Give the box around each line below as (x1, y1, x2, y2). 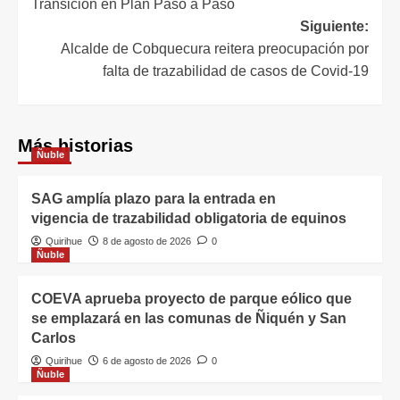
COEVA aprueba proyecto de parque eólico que (31, 290, 352, 306)
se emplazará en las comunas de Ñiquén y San (31, 310, 346, 326)
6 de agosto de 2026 (103, 354, 191, 366)
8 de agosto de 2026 (103, 235, 191, 246)
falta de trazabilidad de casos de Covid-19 (103, 62, 369, 79)
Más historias (18, 135, 133, 155)
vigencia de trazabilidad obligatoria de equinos (31, 210, 354, 226)
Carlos (31, 329, 76, 346)
